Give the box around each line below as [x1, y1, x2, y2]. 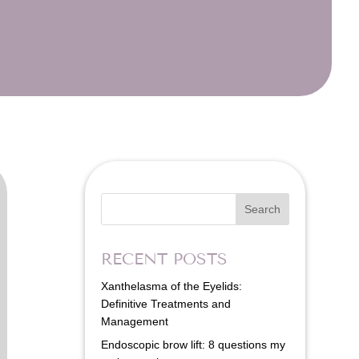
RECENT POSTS [100, 249, 228, 268]
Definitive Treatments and [100, 296, 231, 310]
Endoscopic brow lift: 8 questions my [100, 337, 285, 351]
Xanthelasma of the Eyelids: [100, 279, 242, 292]
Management [100, 314, 168, 328]
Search [244, 202, 280, 216]
